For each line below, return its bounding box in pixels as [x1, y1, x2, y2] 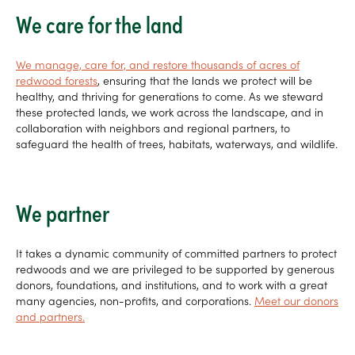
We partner [16, 196, 109, 229]
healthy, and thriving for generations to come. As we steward [16, 88, 323, 105]
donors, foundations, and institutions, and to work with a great [16, 277, 327, 293]
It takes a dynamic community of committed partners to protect [16, 245, 337, 261]
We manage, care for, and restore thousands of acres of [16, 56, 300, 73]
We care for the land [16, 7, 183, 40]
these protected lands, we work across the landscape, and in [16, 104, 323, 120]
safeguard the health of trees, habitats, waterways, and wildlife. [16, 136, 338, 152]
